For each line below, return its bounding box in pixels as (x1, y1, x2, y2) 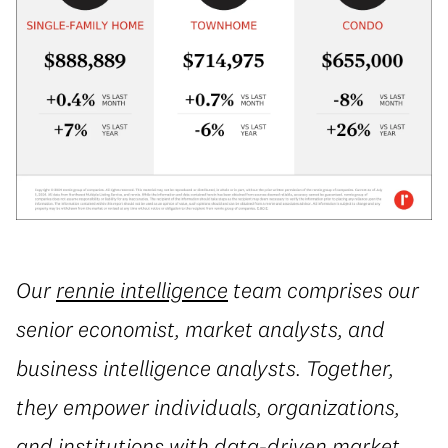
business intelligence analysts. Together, (16, 354, 394, 382)
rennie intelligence (56, 276, 228, 304)
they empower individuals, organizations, (16, 393, 400, 421)
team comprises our (228, 276, 419, 304)
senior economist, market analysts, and (16, 315, 385, 343)
